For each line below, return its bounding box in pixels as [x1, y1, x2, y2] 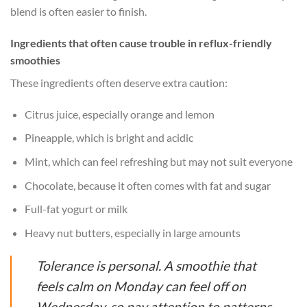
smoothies [10, 53, 60, 66]
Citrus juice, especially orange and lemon [24, 107, 214, 121]
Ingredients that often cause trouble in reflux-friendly [10, 36, 272, 49]
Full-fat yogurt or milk [24, 202, 127, 216]
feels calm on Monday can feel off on [36, 278, 246, 294]
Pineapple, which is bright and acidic [24, 131, 193, 145]
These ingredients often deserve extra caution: [10, 75, 228, 89]
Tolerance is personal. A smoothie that [36, 257, 256, 273]
